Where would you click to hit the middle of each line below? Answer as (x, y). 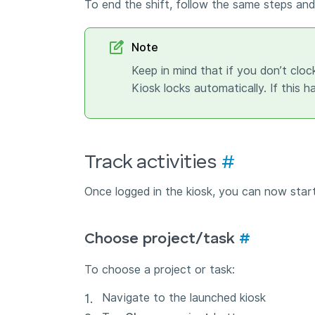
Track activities (153, 163)
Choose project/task (162, 239)
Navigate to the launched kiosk (186, 297)
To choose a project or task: (160, 270)
